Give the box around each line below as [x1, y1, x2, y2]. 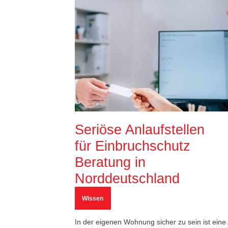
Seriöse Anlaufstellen [75, 122, 205, 137]
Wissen [82, 195, 103, 202]
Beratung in [75, 155, 146, 170]
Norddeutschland [75, 171, 180, 186]
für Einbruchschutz [75, 138, 190, 154]
